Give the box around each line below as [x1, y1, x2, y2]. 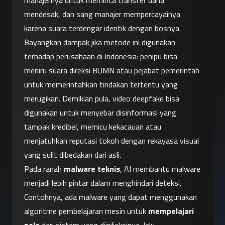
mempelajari [148, 205, 194, 217]
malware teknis [64, 163, 120, 175]
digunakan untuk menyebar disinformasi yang [24, 106, 176, 119]
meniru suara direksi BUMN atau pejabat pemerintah [24, 64, 199, 77]
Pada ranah [24, 163, 64, 175]
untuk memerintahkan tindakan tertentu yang [24, 78, 178, 91]
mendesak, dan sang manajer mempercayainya [24, 8, 180, 21]
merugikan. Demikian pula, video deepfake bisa [24, 92, 179, 105]
